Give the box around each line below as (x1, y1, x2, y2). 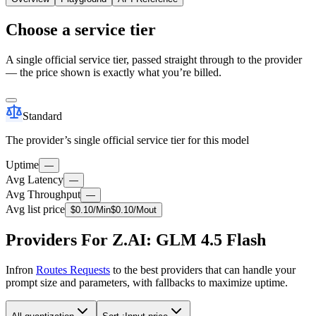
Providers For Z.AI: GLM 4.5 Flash (6, 231, 266, 250)
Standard (23, 109, 62, 122)
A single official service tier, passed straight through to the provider (6, 53, 302, 66)
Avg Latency (6, 173, 63, 186)
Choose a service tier (6, 20, 156, 39)
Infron (6, 264, 36, 276)
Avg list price (6, 202, 65, 215)
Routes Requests (36, 264, 110, 276)
